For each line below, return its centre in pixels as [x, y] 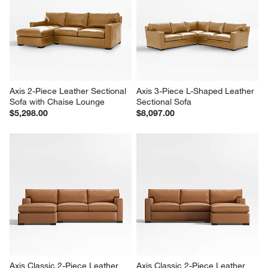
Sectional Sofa [164, 102]
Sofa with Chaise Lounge [57, 102]
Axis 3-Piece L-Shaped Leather [197, 91]
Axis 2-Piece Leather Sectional [69, 91]
